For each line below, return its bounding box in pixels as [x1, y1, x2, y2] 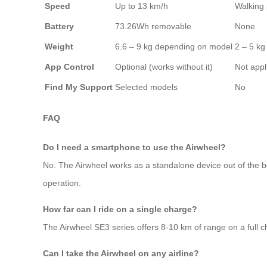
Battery [45, 21, 74, 32]
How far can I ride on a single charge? [43, 204, 197, 214]
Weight [45, 42, 73, 52]
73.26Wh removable [115, 21, 191, 32]
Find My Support [45, 82, 113, 92]
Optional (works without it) [115, 62, 213, 72]
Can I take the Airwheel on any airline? [43, 248, 199, 258]
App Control [45, 62, 94, 72]
